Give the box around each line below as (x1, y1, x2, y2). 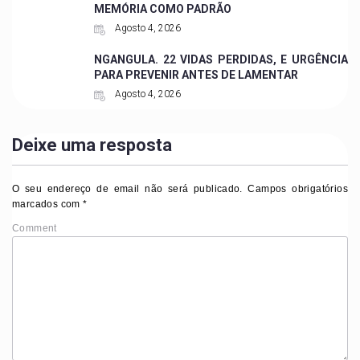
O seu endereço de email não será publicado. (12, 182, 243, 194)
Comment (12, 222, 57, 234)
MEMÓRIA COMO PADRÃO (93, 2, 231, 15)
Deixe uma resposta (12, 134, 172, 155)
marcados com (12, 198, 84, 210)
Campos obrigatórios (242, 182, 348, 194)
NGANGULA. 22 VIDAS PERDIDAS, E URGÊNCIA (93, 52, 348, 66)
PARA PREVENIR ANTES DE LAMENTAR (93, 67, 298, 81)
